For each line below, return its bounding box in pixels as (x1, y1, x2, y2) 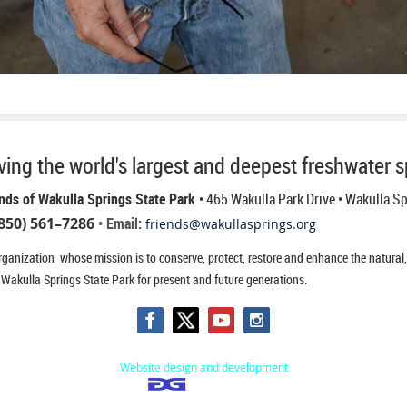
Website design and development (119, 359, 288, 374)
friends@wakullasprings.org (144, 214, 316, 233)
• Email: (97, 213, 145, 233)
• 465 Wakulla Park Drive (198, 188, 335, 209)
